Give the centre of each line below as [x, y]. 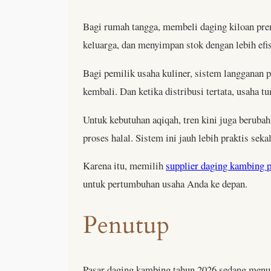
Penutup [126, 226]
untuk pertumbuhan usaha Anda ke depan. [165, 184]
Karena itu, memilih [124, 166]
